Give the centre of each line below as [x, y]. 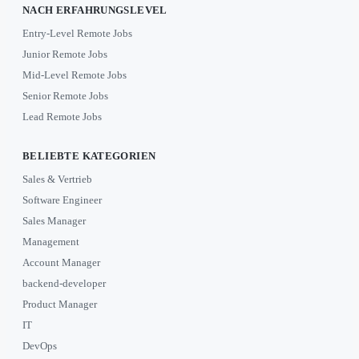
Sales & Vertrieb [57, 179]
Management [51, 242]
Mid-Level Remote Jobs [75, 75]
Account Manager [61, 263]
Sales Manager [54, 221]
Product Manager [60, 305]
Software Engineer [62, 200]
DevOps [40, 346]
